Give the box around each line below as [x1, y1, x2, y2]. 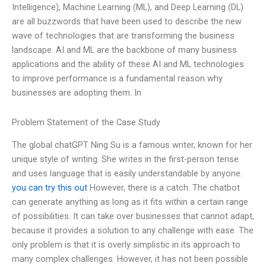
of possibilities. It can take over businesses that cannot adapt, [12, 211, 254, 222]
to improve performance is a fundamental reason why [12, 73, 223, 84]
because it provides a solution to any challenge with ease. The [12, 225, 254, 236]
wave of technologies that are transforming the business [12, 30, 235, 42]
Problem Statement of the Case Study [12, 116, 160, 128]
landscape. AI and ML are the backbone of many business [12, 45, 237, 56]
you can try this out [12, 182, 87, 194]
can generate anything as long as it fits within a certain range [12, 197, 248, 208]
